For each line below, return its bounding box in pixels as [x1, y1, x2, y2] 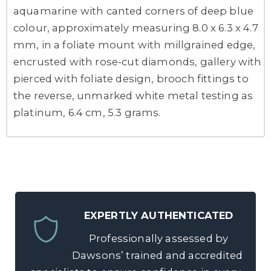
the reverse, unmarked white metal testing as [13, 89, 253, 102]
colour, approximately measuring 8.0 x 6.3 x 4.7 [13, 21, 258, 34]
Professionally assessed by [86, 232, 229, 244]
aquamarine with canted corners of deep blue [13, 4, 254, 17]
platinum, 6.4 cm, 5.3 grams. [13, 106, 161, 119]
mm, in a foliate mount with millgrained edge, [13, 38, 256, 51]
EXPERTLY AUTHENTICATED [83, 209, 233, 221]
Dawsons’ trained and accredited [71, 249, 243, 261]
